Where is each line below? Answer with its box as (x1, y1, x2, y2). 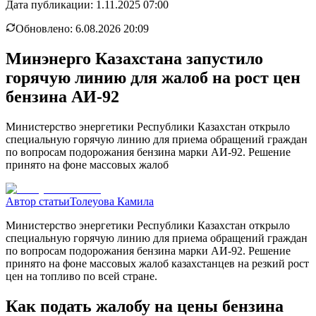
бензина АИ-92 (6, 87, 119, 106)
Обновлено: (16, 23, 75, 35)
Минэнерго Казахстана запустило (6, 49, 263, 68)
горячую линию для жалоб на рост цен (6, 68, 300, 87)
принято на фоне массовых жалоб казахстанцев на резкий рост (6, 257, 309, 269)
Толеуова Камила (70, 195, 154, 207)
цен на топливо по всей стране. (6, 269, 157, 282)
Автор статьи (6, 195, 70, 207)
